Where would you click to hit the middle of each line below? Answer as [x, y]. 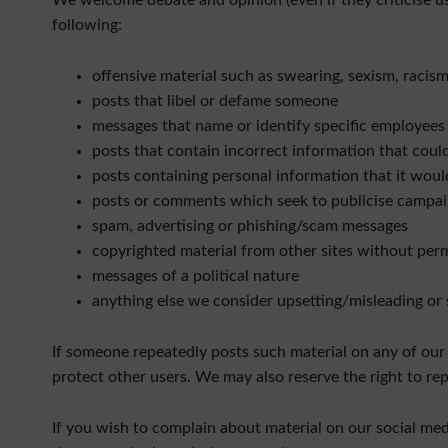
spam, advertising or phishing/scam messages [250, 226]
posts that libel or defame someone [215, 101]
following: [87, 25]
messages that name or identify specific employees [268, 126]
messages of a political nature [195, 276]
